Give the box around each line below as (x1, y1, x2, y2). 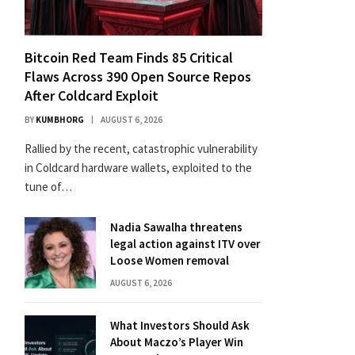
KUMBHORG (36, 114, 84, 125)
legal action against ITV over (110, 236, 261, 251)
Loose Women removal (110, 253, 229, 268)
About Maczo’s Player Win (110, 334, 243, 349)
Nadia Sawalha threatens (110, 219, 242, 235)
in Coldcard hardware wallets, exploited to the (25, 160, 252, 175)
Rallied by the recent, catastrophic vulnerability (25, 141, 258, 156)
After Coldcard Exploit (25, 86, 158, 105)
